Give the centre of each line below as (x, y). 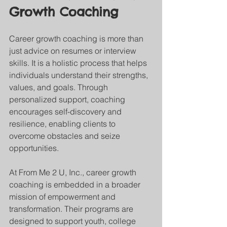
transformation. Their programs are (72, 209)
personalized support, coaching (68, 99)
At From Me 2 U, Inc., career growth (74, 172)
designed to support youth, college (73, 221)
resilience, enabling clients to (63, 124)
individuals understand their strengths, (80, 75)
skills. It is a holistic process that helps (79, 63)
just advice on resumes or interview (74, 51)
